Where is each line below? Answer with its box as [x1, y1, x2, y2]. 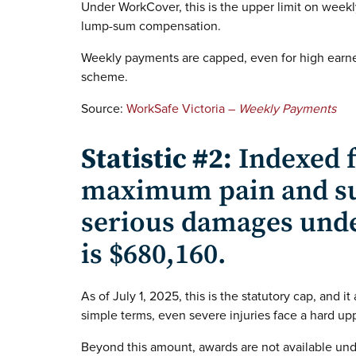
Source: [81, 101, 126, 118]
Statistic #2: [81, 141, 232, 177]
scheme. [81, 69, 128, 86]
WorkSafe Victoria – [126, 101, 238, 118]
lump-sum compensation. [81, 18, 221, 35]
